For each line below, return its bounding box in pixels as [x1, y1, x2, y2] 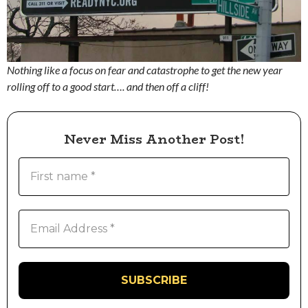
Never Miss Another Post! [63, 130, 245, 150]
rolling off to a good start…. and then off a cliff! [7, 79, 209, 93]
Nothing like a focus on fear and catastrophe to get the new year [7, 63, 283, 76]
